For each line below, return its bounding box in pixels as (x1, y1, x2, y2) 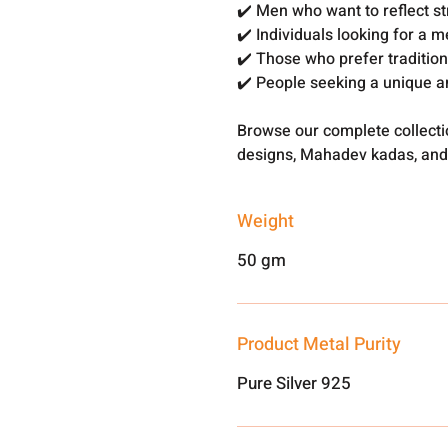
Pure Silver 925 (237, 371, 352, 396)
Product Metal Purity (237, 331, 402, 358)
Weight (237, 208, 295, 235)
